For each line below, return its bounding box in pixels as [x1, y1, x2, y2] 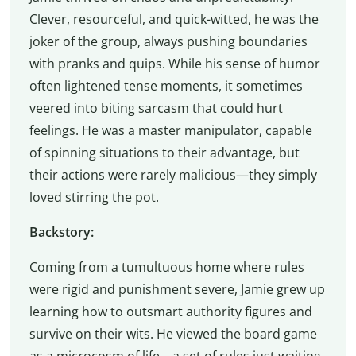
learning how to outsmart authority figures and [29, 302, 312, 320]
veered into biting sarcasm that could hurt [29, 99, 283, 117]
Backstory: [29, 222, 94, 241]
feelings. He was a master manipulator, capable [29, 121, 312, 139]
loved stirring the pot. [29, 188, 159, 206]
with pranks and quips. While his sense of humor [29, 54, 320, 72]
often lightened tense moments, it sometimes [29, 76, 303, 95]
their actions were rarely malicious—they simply [29, 165, 317, 184]
